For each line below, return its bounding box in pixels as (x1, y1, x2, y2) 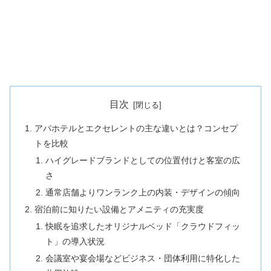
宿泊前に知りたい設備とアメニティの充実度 (34, 204, 204, 214)
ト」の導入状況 (45, 236, 105, 246)
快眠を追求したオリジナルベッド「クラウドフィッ (45, 221, 240, 231)
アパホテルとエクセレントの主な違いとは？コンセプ (34, 123, 238, 134)
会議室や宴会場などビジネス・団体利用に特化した (45, 253, 240, 263)
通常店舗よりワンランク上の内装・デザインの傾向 (45, 188, 240, 198)
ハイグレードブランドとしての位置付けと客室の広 (45, 155, 240, 166)
